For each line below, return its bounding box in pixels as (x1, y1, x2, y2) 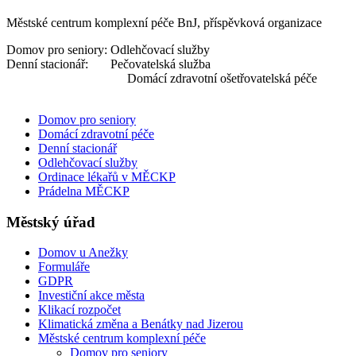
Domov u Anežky (38, 246, 128, 260)
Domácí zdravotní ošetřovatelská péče (6, 71, 317, 85)
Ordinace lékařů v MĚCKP (38, 169, 176, 184)
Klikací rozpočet (38, 303, 121, 317)
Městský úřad (6, 213, 95, 230)
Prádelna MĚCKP (38, 184, 130, 198)
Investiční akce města (38, 288, 145, 303)
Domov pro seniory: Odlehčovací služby (6, 42, 210, 56)
